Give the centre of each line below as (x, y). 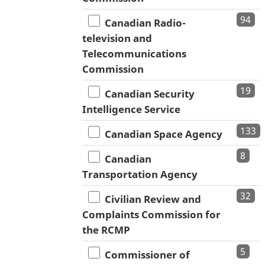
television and (117, 38)
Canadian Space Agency (161, 134)
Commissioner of (145, 255)
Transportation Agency (140, 174)
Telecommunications (134, 54)
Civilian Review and (151, 199)
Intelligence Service (131, 109)
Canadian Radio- (143, 23)
